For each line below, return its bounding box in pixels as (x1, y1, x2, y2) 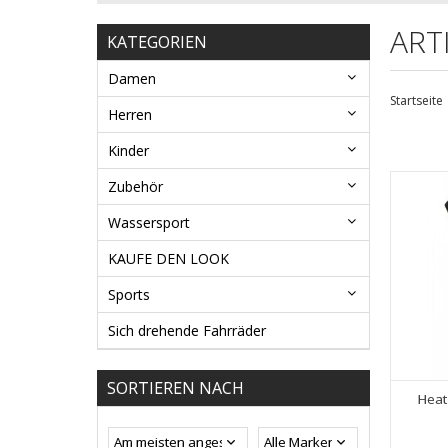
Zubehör (108, 177, 163, 197)
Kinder (108, 141, 149, 161)
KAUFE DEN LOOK (108, 249, 229, 269)
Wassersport (108, 213, 190, 233)
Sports (108, 285, 150, 305)
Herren (108, 105, 152, 125)
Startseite (389, 92, 443, 110)
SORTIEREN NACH (107, 377, 244, 400)
